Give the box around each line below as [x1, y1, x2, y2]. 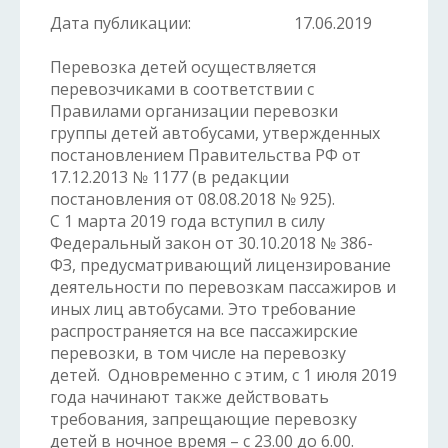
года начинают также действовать [50, 386, 329, 408]
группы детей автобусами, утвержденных [50, 122, 380, 144]
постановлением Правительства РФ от [50, 144, 361, 166]
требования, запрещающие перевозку [50, 408, 357, 430]
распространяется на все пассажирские [50, 320, 358, 342]
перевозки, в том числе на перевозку [50, 342, 346, 364]
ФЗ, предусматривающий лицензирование [50, 254, 391, 276]
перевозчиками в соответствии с [50, 78, 314, 100]
